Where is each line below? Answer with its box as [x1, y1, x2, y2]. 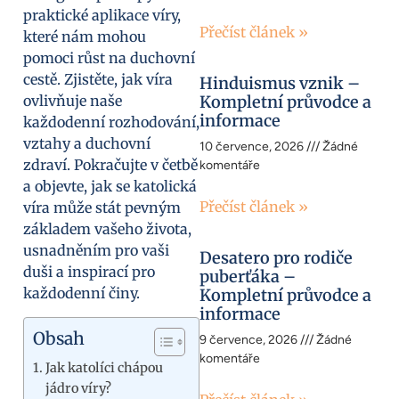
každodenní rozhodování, [23, 113, 199, 132]
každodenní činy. [23, 284, 140, 303]
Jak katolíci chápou [45, 359, 163, 376]
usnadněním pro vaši [23, 241, 169, 260]
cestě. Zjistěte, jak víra [23, 70, 173, 89]
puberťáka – [199, 266, 296, 288]
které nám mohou [23, 28, 146, 46]
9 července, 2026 [199, 332, 300, 348]
